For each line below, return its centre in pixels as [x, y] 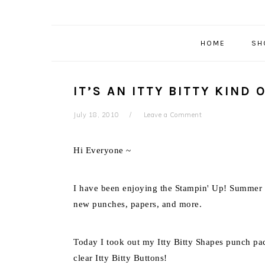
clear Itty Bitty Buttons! [120, 258]
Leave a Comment [172, 115]
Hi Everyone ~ [102, 150]
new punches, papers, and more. [138, 204]
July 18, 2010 [96, 115]
